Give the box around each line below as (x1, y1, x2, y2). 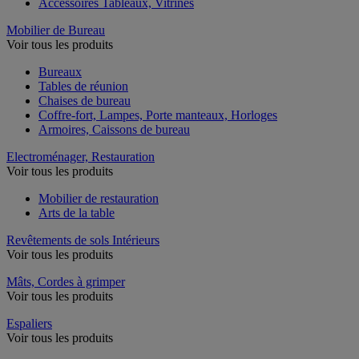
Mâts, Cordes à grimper (6, 274, 125, 288)
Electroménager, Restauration (6, 149, 155, 163)
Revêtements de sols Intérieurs (6, 232, 159, 247)
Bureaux (38, 64, 82, 79)
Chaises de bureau (38, 93, 131, 107)
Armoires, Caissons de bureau (38, 122, 190, 136)
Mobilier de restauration (38, 191, 159, 205)
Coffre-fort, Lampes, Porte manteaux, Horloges (38, 107, 277, 122)
